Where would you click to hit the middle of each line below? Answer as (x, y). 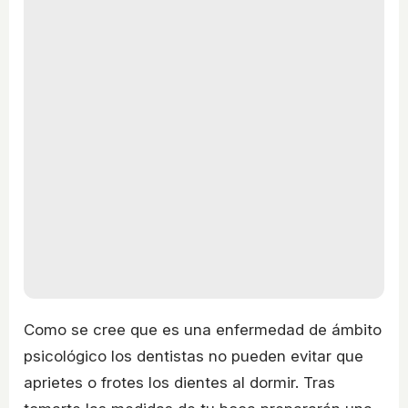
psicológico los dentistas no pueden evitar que (194, 357)
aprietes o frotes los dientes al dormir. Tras (179, 383)
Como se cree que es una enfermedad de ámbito (203, 330)
